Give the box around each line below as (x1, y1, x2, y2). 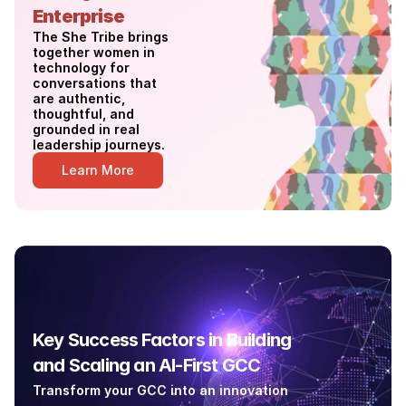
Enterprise (33, 5, 124, 27)
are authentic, (33, 91, 125, 106)
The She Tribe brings (33, 29, 169, 44)
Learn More (62, 162, 134, 178)
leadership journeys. (33, 137, 169, 152)
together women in (33, 44, 155, 60)
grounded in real (33, 121, 140, 137)
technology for (33, 60, 130, 75)
